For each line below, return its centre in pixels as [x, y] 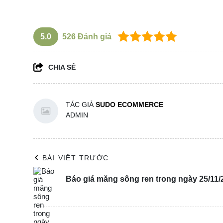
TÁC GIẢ [81, 104]
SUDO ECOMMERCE [129, 104]
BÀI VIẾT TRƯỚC [76, 158]
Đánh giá [94, 36]
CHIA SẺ [62, 67]
